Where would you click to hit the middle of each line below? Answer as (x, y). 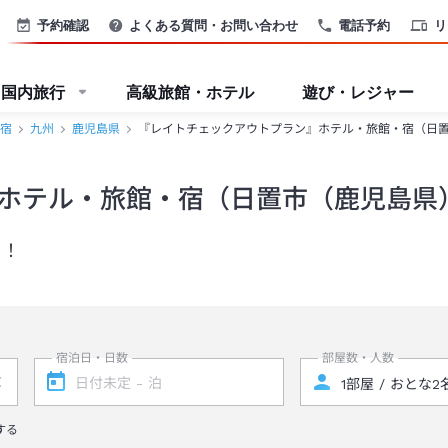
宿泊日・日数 (91, 358)
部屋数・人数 (358, 358)
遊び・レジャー (358, 92)
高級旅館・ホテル (190, 92)
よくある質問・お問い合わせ (213, 24)
